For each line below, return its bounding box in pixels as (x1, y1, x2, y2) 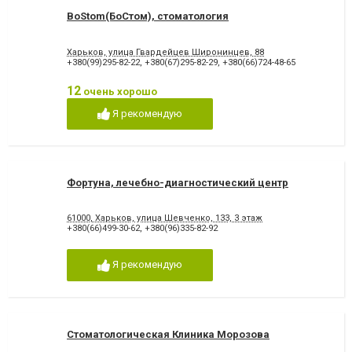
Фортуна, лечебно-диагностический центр (67, 177, 288, 189)
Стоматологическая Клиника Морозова (67, 328, 269, 340)
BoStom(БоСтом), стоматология (67, 10, 229, 23)
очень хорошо (81, 85, 157, 97)
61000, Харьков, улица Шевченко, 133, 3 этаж (67, 213, 262, 224)
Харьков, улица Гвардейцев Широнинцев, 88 (67, 46, 264, 57)
